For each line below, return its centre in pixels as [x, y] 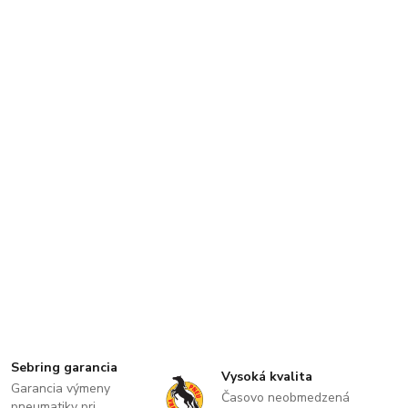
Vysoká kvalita [266, 377]
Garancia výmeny [61, 389]
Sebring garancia [65, 368]
